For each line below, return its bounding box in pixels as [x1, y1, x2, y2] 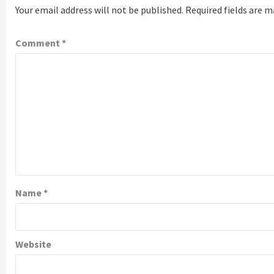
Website [15, 237, 51, 250]
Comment [15, 36, 62, 49]
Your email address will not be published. [15, 3, 183, 16]
